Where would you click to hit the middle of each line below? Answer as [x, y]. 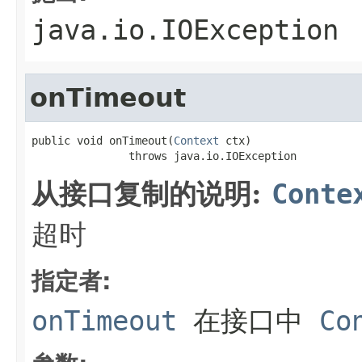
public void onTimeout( [103, 140]
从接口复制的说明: [152, 194]
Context [196, 140]
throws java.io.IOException [164, 156]
